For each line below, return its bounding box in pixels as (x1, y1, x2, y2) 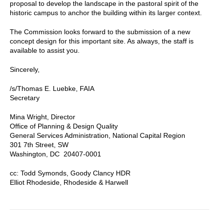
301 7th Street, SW (10, 140, 68, 149)
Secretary (10, 93, 40, 102)
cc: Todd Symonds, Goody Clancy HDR (10, 169, 131, 177)
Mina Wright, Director (10, 112, 75, 121)
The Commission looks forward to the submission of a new (10, 27, 190, 36)
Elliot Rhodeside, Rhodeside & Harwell (10, 178, 128, 186)
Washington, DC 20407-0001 (10, 150, 101, 158)
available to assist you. (10, 46, 80, 54)
